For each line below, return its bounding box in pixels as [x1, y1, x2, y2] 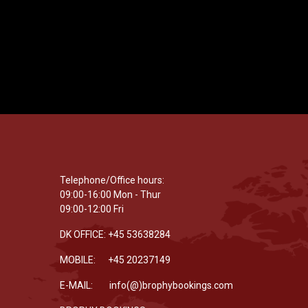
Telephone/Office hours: [60, 175, 164, 186]
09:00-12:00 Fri [60, 203, 124, 214]
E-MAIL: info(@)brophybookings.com [60, 280, 233, 291]
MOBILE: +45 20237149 [60, 254, 173, 265]
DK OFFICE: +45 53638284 [60, 229, 170, 240]
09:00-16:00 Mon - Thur [60, 189, 161, 200]
